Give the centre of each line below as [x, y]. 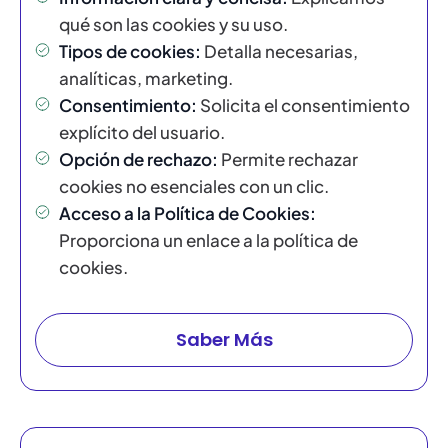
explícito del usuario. [142, 132]
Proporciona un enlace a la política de [208, 240]
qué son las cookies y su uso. [173, 24]
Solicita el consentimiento [303, 105]
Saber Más [224, 340]
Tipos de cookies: [130, 51]
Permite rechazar [288, 159]
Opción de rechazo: [138, 159]
